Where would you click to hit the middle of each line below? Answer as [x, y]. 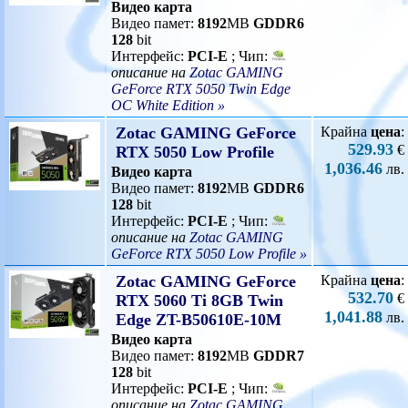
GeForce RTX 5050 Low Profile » [209, 254]
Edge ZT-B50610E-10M [199, 320]
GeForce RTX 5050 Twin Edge [201, 89]
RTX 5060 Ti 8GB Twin [199, 301]
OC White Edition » [168, 105]
